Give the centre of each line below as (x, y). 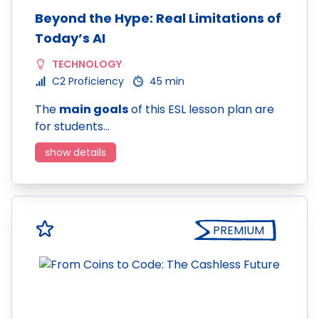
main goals (94, 109)
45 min (167, 81)
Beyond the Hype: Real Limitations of (158, 18)
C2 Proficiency (88, 81)
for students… (72, 126)
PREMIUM (239, 230)
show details (75, 152)
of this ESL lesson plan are (201, 109)
